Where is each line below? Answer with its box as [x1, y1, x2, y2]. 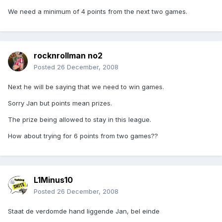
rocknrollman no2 [34, 51, 103, 61]
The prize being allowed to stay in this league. [8, 115, 151, 124]
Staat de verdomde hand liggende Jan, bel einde [8, 207, 160, 216]
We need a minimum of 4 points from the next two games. [8, 7, 187, 16]
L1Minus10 [34, 175, 73, 185]
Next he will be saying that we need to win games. [8, 83, 164, 91]
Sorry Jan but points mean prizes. [8, 99, 112, 108]
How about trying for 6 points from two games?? [8, 132, 158, 140]
